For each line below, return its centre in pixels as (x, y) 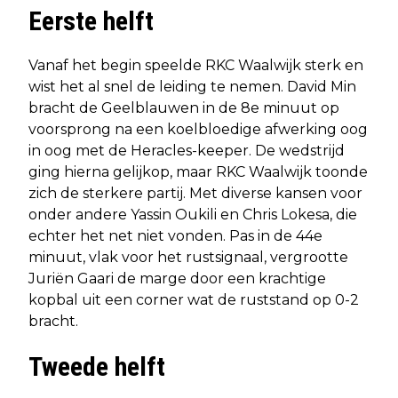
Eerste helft (91, 20)
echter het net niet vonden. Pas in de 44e (175, 235)
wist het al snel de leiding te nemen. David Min (192, 86)
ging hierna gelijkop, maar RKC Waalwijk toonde (198, 171)
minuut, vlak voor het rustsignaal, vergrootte (188, 257)
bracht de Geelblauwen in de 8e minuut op (184, 107)
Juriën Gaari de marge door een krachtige (177, 278)
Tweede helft (97, 366)
